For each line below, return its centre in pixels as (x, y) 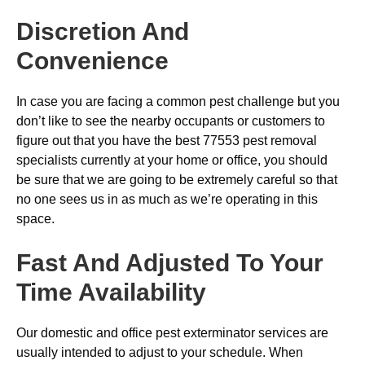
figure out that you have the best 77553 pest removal (167, 141)
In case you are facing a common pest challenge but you (178, 101)
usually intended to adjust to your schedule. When (160, 352)
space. (35, 219)
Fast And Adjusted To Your (170, 263)
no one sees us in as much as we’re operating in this (167, 199)
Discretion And (103, 31)
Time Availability (111, 292)
